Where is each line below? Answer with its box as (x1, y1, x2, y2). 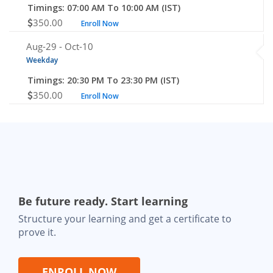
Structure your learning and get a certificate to (18, 211, 232, 225)
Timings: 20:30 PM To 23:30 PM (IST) (27, 74, 179, 86)
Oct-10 (65, 40, 93, 52)
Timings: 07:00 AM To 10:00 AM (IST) (27, 1, 180, 13)
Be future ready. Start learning (18, 193, 188, 208)
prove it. (18, 225, 56, 239)
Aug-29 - (26, 40, 65, 52)
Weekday (26, 54, 58, 65)
